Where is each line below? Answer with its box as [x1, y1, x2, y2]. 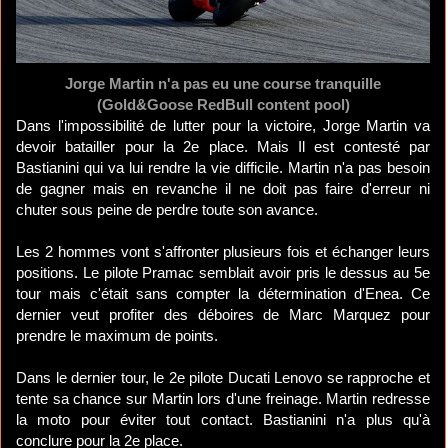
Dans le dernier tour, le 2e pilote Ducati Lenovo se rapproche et [16, 369, 430, 387]
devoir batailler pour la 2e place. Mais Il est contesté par [16, 138, 430, 156]
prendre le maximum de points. [16, 327, 218, 345]
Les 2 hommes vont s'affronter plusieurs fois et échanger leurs [16, 243, 430, 261]
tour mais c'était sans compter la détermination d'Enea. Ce [16, 285, 430, 303]
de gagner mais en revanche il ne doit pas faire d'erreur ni [16, 180, 430, 198]
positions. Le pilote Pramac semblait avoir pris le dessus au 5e [16, 264, 430, 282]
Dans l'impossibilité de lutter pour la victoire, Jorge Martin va [16, 117, 430, 135]
